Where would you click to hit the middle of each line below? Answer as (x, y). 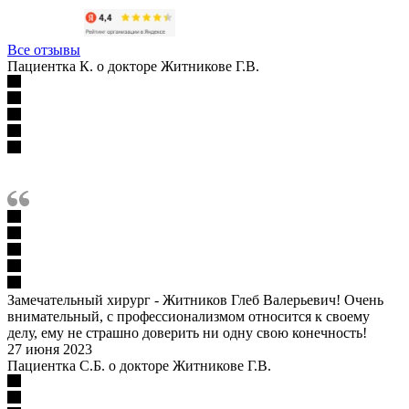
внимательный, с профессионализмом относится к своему (189, 316)
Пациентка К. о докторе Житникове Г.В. (133, 66)
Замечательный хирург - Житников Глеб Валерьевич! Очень (195, 299)
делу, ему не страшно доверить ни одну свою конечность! (187, 332)
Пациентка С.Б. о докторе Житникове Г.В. (139, 365)
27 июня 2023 (50, 349)
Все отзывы (44, 49)
